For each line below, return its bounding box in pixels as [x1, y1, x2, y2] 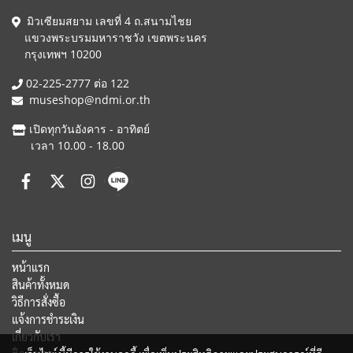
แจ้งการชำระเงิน [12, 311, 84, 326]
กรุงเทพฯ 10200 [12, 46, 102, 61]
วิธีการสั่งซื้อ [12, 294, 65, 309]
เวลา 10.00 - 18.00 [12, 138, 124, 153]
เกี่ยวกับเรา [12, 329, 61, 344]
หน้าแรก [12, 259, 50, 274]
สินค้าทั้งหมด [12, 277, 69, 292]
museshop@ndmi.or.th [29, 92, 150, 107]
